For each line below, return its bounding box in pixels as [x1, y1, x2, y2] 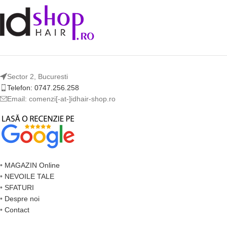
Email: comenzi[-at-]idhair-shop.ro [7, 95, 116, 103]
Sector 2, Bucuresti [7, 72, 68, 81]
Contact [5, 206, 29, 214]
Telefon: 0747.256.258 [7, 84, 79, 92]
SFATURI [5, 183, 34, 192]
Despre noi [5, 195, 40, 203]
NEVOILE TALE [5, 172, 54, 180]
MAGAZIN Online [5, 161, 60, 169]
